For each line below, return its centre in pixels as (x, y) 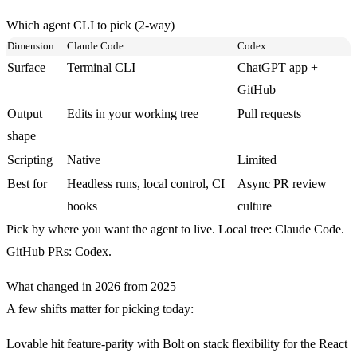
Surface (26, 67)
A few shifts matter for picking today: (100, 308)
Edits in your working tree (133, 113)
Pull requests (269, 113)
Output (25, 113)
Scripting (30, 159)
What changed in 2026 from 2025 (91, 286)
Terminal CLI (101, 67)
